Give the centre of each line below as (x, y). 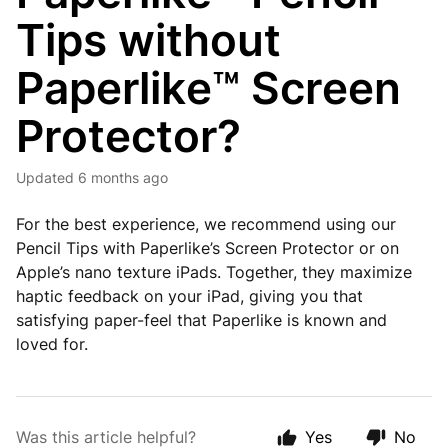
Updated (50, 177)
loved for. (54, 344)
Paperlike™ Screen (208, 88)
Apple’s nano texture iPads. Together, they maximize (214, 272)
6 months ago (123, 177)
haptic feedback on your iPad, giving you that (189, 296)
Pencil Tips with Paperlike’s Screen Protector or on (207, 248)
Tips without (148, 40)
